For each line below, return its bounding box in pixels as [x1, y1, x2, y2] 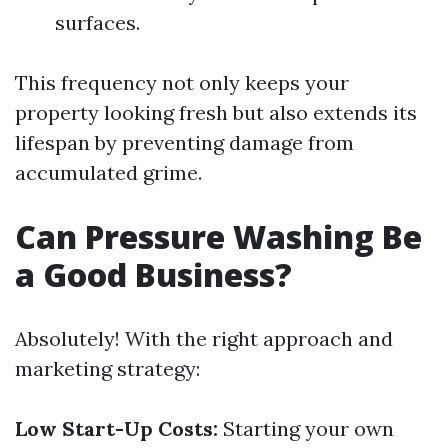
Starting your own [218, 416, 394, 441]
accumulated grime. [15, 160, 202, 185]
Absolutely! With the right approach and [15, 326, 393, 351]
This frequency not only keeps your [15, 70, 349, 95]
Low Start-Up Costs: [15, 416, 218, 441]
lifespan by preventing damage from [15, 130, 354, 155]
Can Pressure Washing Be [15, 215, 422, 258]
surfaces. [55, 10, 140, 35]
